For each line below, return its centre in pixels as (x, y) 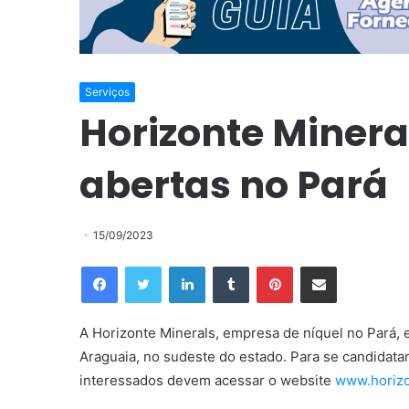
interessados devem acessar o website (207, 380)
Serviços (107, 92)
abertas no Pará (234, 185)
